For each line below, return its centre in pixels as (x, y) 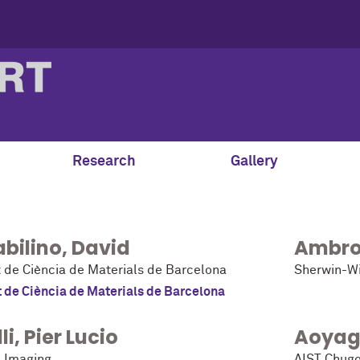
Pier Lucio (71, 337)
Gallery (254, 162)
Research (104, 162)
